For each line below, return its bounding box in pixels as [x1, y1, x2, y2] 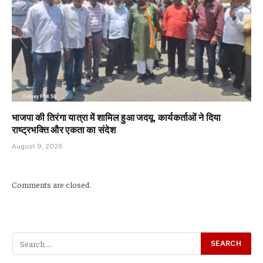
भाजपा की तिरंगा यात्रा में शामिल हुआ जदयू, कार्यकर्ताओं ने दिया [12, 110, 221, 123]
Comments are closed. [12, 178, 91, 190]
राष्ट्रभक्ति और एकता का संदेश [12, 123, 116, 135]
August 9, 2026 [12, 141, 63, 150]
